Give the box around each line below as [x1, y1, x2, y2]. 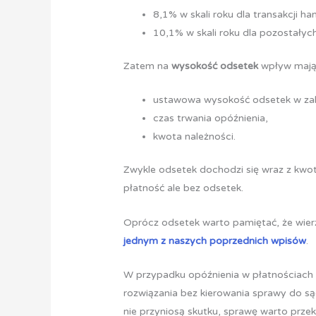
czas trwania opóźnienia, [153, 112, 269, 125]
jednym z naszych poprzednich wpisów [123, 234, 307, 247]
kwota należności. [153, 130, 236, 143]
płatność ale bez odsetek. [123, 182, 244, 195]
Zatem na [123, 59, 172, 72]
